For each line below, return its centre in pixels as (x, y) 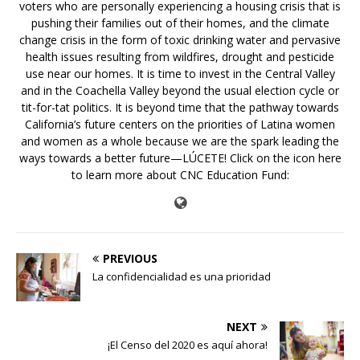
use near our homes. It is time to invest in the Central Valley (180, 74)
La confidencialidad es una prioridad (182, 277)
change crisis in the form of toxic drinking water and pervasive (180, 40)
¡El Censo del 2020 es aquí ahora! (188, 345)
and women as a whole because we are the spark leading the (180, 141)
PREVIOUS (130, 259)
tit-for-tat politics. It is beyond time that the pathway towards (180, 108)
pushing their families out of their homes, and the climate (180, 23)
